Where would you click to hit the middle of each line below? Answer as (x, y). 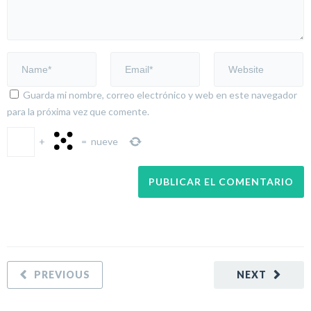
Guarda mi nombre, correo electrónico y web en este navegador (160, 94)
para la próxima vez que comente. (78, 111)
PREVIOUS (62, 274)
